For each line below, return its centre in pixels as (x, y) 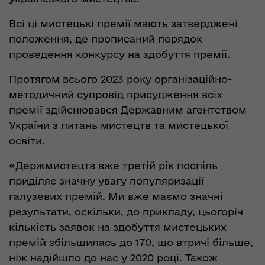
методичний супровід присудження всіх (116, 95)
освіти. (27, 141)
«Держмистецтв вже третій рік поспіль (113, 166)
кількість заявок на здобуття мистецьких (118, 227)
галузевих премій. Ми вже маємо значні (116, 196)
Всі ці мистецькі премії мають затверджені (123, 24)
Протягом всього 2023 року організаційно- (121, 79)
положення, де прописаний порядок (106, 39)
